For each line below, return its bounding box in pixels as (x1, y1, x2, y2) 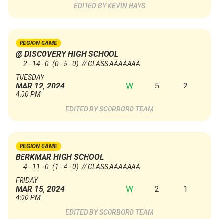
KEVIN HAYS (108, 2, 145, 10)
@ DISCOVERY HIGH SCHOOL (16, 49, 118, 59)
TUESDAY (16, 73, 44, 82)
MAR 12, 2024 (16, 81, 65, 91)
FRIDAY (16, 176, 38, 185)
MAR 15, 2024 (16, 184, 65, 194)
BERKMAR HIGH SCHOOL (16, 153, 104, 162)
